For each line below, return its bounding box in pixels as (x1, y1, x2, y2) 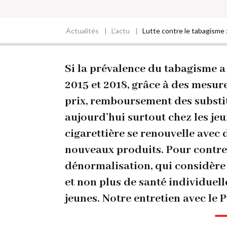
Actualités (65, 26, 99, 35)
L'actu (111, 26, 130, 35)
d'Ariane (8, 53, 66, 72)
